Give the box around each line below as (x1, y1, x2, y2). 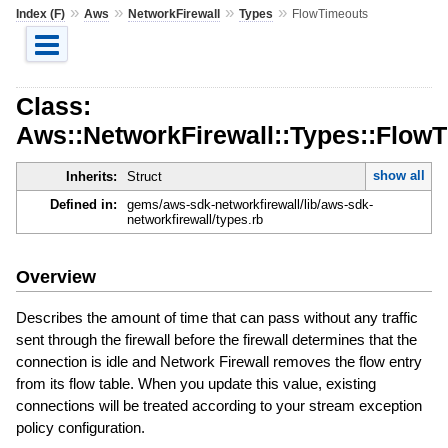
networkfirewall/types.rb (126, 212, 263, 228)
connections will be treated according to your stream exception (15, 396, 422, 414)
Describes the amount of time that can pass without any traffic (15, 308, 418, 326)
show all (372, 168, 425, 184)
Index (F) (15, 6, 65, 21)
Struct (126, 169, 162, 185)
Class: (15, 91, 91, 120)
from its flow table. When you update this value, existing (15, 374, 376, 392)
